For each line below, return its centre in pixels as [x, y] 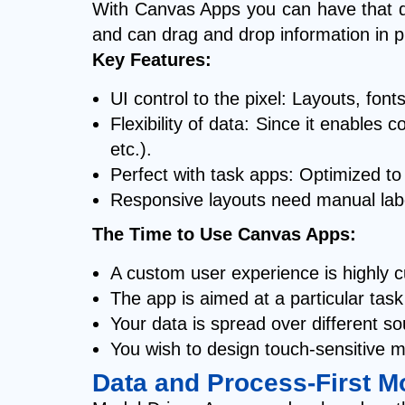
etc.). [131, 150]
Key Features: [152, 60]
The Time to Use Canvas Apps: [224, 235]
